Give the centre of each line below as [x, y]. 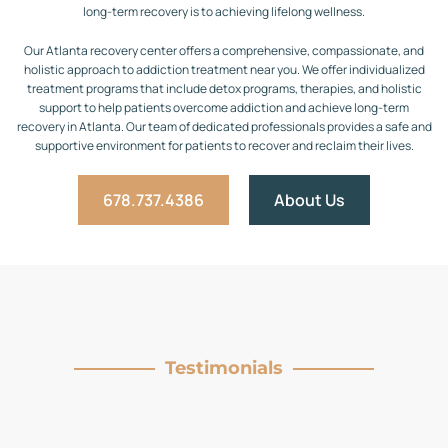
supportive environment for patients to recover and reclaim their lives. [224, 145]
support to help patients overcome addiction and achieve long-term [224, 107]
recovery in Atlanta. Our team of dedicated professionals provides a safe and [224, 126]
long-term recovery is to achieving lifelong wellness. [224, 11]
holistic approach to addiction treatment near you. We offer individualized [224, 69]
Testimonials [224, 368]
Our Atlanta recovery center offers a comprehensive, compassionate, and [224, 50]
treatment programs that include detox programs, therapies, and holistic [224, 88]
